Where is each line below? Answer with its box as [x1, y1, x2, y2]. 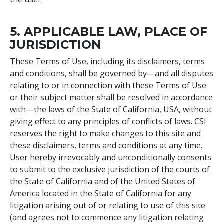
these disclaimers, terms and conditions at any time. [10, 139, 202, 151]
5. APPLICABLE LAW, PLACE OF [10, 24, 207, 39]
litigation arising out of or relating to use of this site [10, 199, 205, 211]
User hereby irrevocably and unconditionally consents [10, 151, 211, 163]
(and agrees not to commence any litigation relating [10, 211, 204, 223]
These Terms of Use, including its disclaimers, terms [10, 55, 205, 67]
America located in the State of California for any [10, 187, 191, 199]
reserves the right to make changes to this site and [10, 127, 201, 139]
